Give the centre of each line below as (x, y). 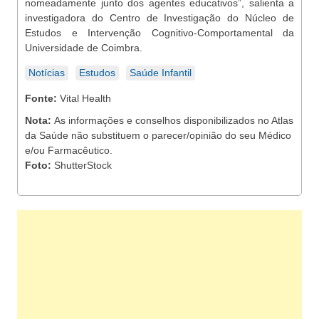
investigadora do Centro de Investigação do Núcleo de (159, 18)
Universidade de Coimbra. (84, 48)
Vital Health (85, 98)
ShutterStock (83, 165)
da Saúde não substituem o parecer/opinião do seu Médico (158, 135)
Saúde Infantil (161, 73)
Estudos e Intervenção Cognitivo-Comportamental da (159, 33)
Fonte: (42, 98)
